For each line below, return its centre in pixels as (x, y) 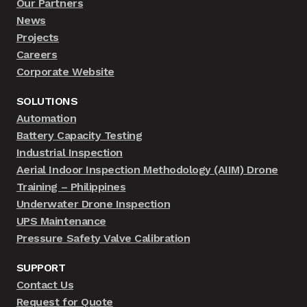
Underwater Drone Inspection (93, 204)
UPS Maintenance (61, 221)
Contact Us (45, 285)
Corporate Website (65, 72)
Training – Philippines (71, 187)
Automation (46, 119)
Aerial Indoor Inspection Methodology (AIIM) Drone (147, 170)
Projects (38, 38)
